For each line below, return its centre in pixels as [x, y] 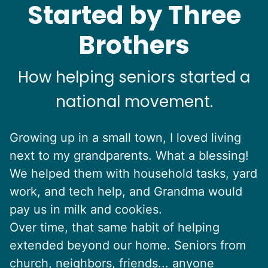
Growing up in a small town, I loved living [125, 137]
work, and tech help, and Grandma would [126, 191]
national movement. [134, 101]
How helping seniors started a [134, 77]
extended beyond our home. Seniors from [128, 245]
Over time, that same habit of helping [115, 227]
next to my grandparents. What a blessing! [129, 155]
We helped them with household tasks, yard [133, 173]
